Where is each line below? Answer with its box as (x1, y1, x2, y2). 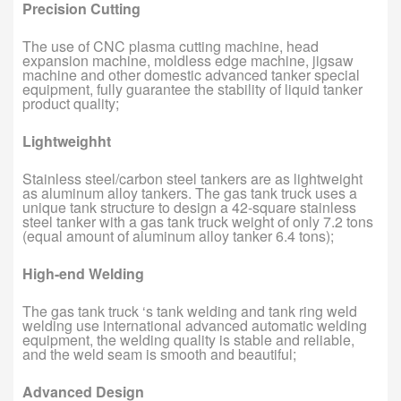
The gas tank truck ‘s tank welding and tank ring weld (22, 300, 357, 321)
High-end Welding (22, 262, 144, 284)
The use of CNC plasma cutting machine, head (22, 35, 319, 56)
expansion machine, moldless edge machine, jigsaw (22, 49, 354, 71)
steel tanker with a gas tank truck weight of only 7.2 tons (22, 210, 373, 232)
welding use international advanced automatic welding (22, 314, 367, 336)
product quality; (22, 92, 119, 114)
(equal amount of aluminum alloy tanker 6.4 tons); (22, 225, 334, 246)
